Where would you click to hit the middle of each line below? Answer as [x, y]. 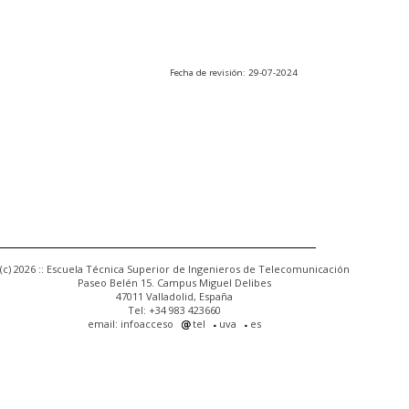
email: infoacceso [130, 324]
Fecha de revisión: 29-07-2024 [234, 72]
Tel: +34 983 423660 [174, 310]
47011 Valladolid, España [174, 297]
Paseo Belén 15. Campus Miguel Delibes [174, 283]
